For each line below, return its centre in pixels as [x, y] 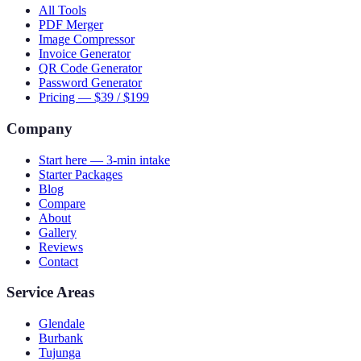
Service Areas [50, 293]
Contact [58, 261]
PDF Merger [71, 25]
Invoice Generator [85, 54]
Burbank [61, 338]
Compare [62, 203]
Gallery [58, 232]
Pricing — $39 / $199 [94, 98]
